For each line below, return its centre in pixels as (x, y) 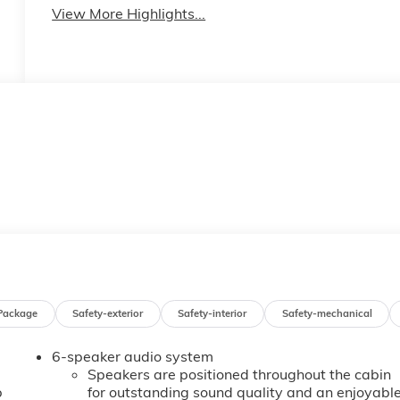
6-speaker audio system (133, 357)
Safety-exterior (108, 313)
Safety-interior (212, 313)
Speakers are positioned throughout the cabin (240, 375)
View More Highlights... (129, 13)
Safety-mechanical (327, 313)
